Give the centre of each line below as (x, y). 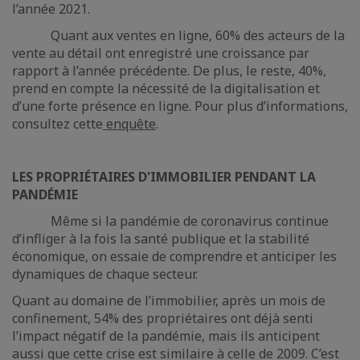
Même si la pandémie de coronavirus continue (170, 221)
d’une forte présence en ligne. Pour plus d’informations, (180, 106)
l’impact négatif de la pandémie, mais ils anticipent (166, 336)
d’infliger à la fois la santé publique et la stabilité (161, 239)
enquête (129, 124)
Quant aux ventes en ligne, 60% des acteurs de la (178, 35)
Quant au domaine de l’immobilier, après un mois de (169, 301)
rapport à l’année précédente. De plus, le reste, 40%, (169, 71)
